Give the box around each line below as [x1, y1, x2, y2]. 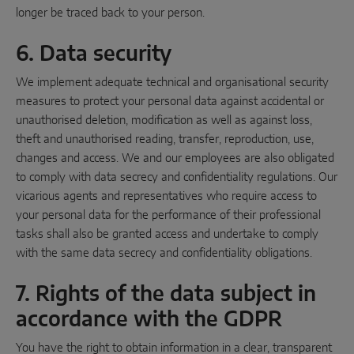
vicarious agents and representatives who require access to [16, 190, 317, 202]
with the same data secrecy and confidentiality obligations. [16, 247, 312, 259]
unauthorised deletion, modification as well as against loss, [16, 115, 312, 126]
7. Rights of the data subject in [16, 284, 316, 305]
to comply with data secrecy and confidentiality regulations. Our [16, 171, 337, 183]
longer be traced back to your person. [16, 7, 205, 19]
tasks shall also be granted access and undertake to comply [16, 228, 318, 240]
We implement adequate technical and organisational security [16, 77, 329, 88]
